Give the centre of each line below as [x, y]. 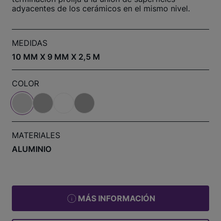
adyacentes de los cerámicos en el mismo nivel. [101, 8]
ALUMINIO [32, 149]
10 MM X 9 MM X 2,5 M [56, 57]
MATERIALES [36, 135]
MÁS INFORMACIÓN [117, 198]
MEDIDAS [30, 43]
